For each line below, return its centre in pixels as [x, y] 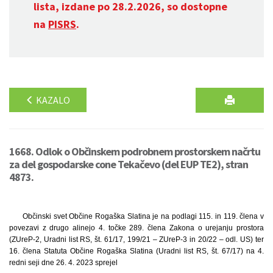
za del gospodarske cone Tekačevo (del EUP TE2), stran [129, 164]
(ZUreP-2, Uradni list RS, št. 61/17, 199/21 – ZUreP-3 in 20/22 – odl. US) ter [136, 239]
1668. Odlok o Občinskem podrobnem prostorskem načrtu [135, 151]
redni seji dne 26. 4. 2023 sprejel [63, 263]
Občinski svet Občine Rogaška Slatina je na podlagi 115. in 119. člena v [143, 216]
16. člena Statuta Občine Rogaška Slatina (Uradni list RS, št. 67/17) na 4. [136, 251]
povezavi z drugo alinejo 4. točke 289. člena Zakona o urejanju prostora [136, 228]
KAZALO [52, 100]
